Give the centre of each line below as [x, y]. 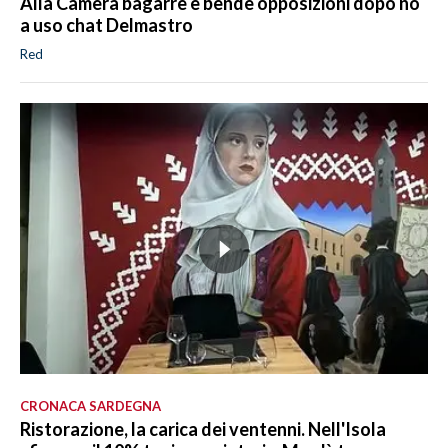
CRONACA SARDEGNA [90, 406]
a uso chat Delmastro [106, 24]
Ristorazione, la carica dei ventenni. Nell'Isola [203, 429]
